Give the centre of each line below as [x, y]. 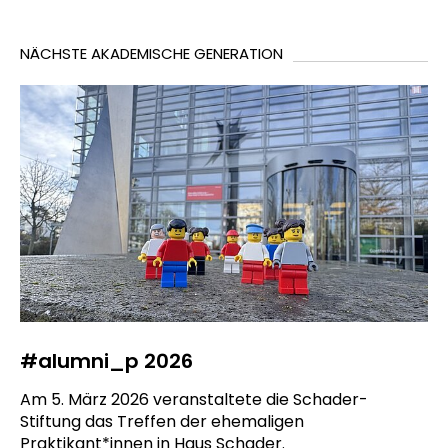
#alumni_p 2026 [106, 361]
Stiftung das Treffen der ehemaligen [162, 422]
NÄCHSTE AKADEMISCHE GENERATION [151, 53]
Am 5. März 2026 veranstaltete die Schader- [194, 400]
